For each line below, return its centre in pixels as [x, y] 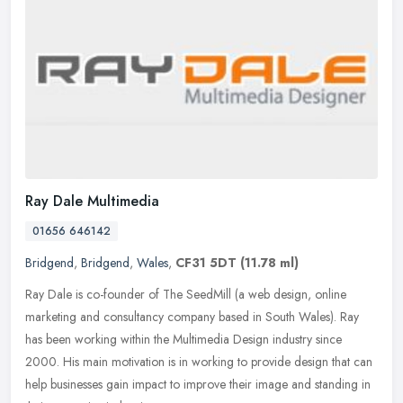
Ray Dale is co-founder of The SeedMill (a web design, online [186, 294]
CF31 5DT [206, 262]
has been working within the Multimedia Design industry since [184, 339]
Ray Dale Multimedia [92, 201]
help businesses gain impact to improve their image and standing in [198, 384]
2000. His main [67, 361]
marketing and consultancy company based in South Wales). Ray [192, 316]
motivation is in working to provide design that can [242, 361]
